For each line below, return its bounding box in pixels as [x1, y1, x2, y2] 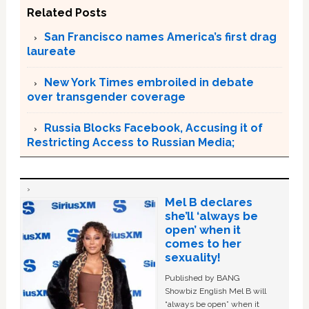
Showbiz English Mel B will [164, 286, 266, 296]
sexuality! [164, 250, 221, 264]
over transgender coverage [26, 90, 186, 103]
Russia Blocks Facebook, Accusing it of [43, 121, 263, 134]
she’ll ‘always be [164, 209, 258, 223]
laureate [26, 45, 76, 58]
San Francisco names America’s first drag [43, 30, 277, 43]
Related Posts [26, 6, 107, 19]
